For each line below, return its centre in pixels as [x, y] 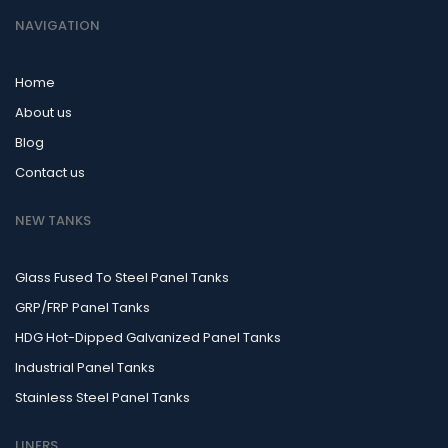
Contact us [50, 172]
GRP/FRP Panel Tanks [82, 307]
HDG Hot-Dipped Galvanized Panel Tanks [148, 337]
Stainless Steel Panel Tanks [102, 397]
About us [43, 112]
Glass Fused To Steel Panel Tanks [122, 277]
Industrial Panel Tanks [85, 367]
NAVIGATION [57, 25]
